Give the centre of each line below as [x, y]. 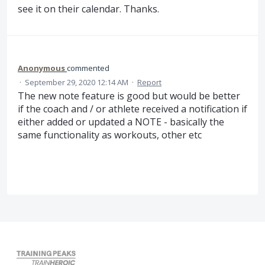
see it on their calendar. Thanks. [88, 9]
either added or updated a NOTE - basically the [121, 122]
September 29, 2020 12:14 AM [77, 82]
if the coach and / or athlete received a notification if [132, 109]
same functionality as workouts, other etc [110, 135]
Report [149, 82]
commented [88, 68]
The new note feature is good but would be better [129, 96]
